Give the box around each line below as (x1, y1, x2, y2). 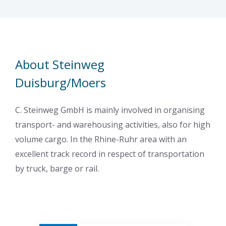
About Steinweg (15, 55, 104, 73)
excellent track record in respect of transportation (15, 148, 204, 159)
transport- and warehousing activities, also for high (15, 119, 210, 130)
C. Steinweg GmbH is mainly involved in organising (15, 104, 205, 116)
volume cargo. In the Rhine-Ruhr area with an (15, 133, 187, 145)
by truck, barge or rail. (15, 162, 99, 174)
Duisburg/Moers (15, 74, 106, 91)
